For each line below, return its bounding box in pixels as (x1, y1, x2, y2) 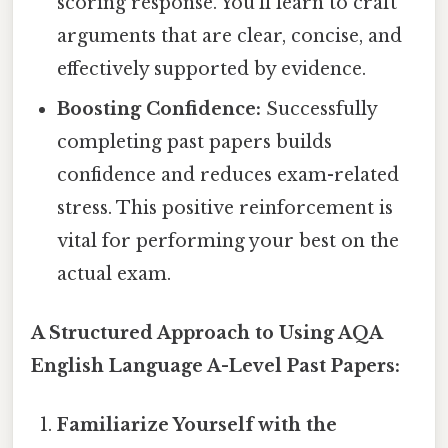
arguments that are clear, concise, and (57, 24, 403, 47)
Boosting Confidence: (57, 97, 262, 120)
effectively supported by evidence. (57, 57, 367, 80)
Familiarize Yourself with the (57, 414, 338, 437)
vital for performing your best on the (57, 229, 400, 252)
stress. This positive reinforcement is (57, 196, 394, 219)
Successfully (261, 97, 378, 120)
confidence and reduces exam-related (57, 163, 400, 186)
